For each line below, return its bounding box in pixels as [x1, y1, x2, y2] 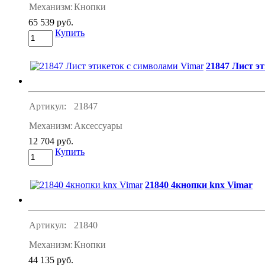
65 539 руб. [28, 17, 73, 27]
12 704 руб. [28, 135, 73, 146]
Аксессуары [74, 120, 122, 131]
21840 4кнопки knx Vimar [145, 179, 253, 190]
